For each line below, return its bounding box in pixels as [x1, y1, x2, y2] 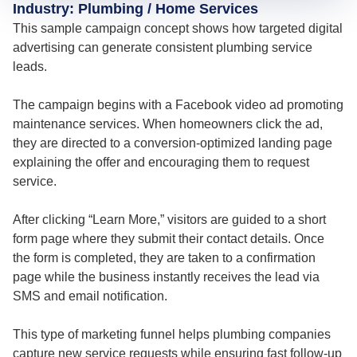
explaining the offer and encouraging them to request [13, 155, 309, 170]
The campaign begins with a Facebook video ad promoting [13, 98, 343, 112]
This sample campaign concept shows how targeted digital [13, 22, 343, 36]
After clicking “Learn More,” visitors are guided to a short [13, 213, 326, 227]
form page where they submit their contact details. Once [13, 232, 324, 246]
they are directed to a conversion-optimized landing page [13, 136, 332, 151]
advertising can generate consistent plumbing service [13, 41, 312, 55]
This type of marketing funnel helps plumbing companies [13, 328, 331, 342]
